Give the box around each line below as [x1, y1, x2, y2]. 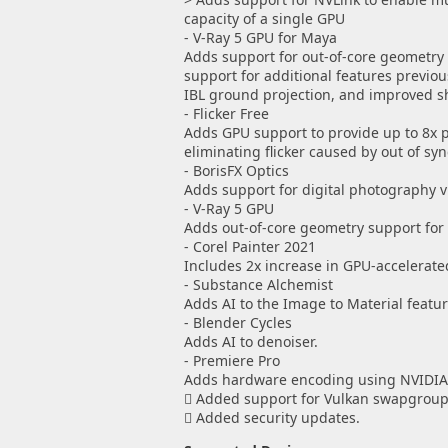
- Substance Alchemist [183, 275, 333, 294]
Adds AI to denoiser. [183, 332, 318, 351]
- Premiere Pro [183, 351, 280, 370]
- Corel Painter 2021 [183, 237, 316, 256]
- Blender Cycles [183, 313, 292, 332]
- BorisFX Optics [183, 161, 289, 180]
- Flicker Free [183, 104, 269, 123]
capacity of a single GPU [183, 9, 345, 28]
